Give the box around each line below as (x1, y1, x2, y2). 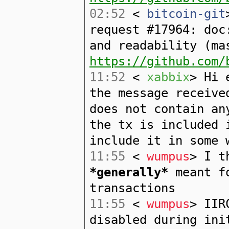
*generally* (89, 165, 168, 179)
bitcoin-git (140, 7, 225, 21)
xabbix (140, 70, 190, 84)
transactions (89, 181, 175, 195)
